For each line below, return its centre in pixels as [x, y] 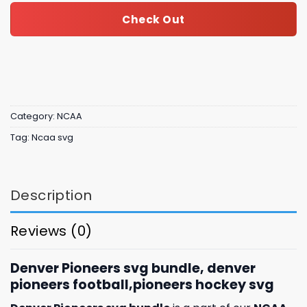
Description [51, 195]
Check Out [153, 19]
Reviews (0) [51, 231]
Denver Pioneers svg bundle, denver [133, 268]
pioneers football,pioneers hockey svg [142, 284]
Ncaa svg [52, 138]
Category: [34, 116]
